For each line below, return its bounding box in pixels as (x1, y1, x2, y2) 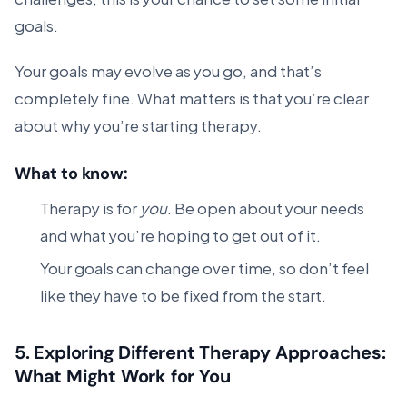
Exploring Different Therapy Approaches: (34, 341, 386, 364)
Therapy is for (40, 194, 140, 220)
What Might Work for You (15, 364, 231, 388)
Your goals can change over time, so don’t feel (40, 254, 369, 280)
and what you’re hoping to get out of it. (40, 222, 321, 247)
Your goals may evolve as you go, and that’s (15, 57, 322, 83)
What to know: (15, 163, 128, 184)
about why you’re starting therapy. (15, 112, 262, 137)
